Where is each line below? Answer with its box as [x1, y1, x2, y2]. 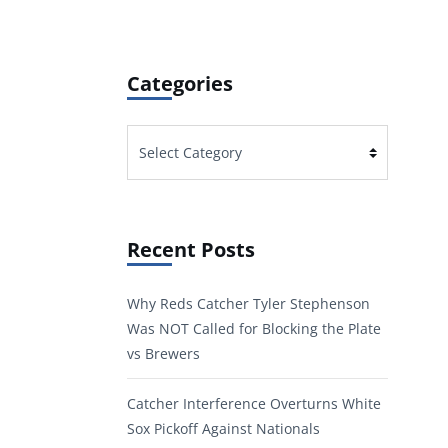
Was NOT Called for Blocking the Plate [127, 319, 381, 339]
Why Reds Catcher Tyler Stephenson [127, 294, 370, 314]
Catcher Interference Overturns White [127, 394, 381, 414]
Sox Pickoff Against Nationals [127, 419, 320, 439]
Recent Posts [127, 236, 255, 264]
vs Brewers [127, 344, 200, 364]
